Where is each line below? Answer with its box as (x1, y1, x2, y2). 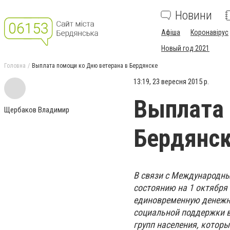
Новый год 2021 (161, 44, 209, 52)
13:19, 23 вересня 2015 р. (133, 77, 209, 86)
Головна (4, 62, 26, 69)
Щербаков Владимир (4, 105, 69, 114)
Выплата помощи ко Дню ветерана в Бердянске (32, 62, 158, 69)
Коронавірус (190, 28, 228, 36)
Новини (175, 8, 212, 23)
